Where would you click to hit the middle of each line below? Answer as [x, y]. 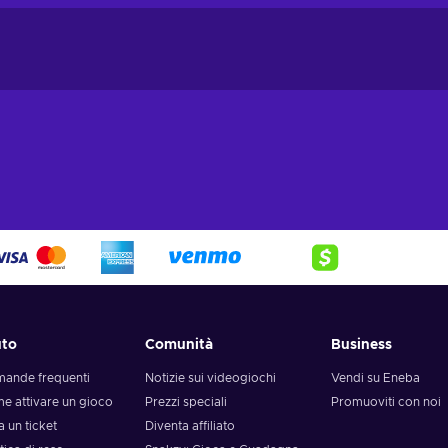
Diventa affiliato [190, 426]
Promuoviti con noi [385, 402]
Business [361, 345]
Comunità [179, 345]
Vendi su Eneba [375, 378]
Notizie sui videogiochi [211, 378]
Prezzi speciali [186, 402]
